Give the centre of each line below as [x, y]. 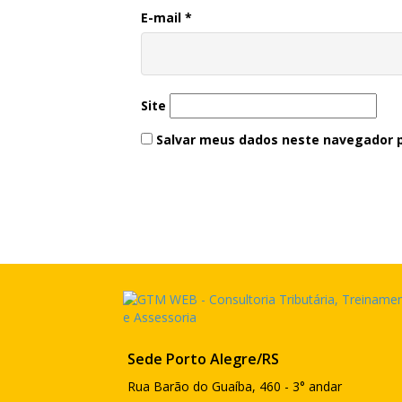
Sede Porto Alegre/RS [203, 359]
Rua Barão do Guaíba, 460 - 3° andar [235, 387]
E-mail [163, 18]
